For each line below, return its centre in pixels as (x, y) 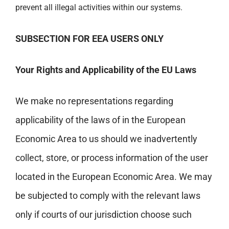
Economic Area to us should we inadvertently (106, 139)
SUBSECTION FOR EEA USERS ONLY (89, 38)
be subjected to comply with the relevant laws (108, 195)
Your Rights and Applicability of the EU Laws (106, 70)
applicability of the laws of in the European (100, 120)
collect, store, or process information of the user (112, 157)
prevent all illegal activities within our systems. (99, 7)
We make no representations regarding (94, 101)
